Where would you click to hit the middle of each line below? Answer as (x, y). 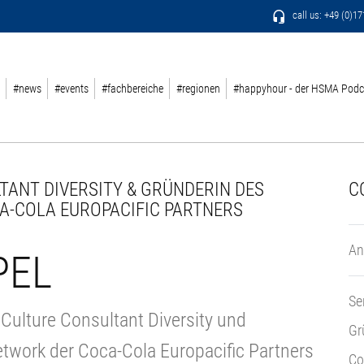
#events (71, 89)
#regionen (198, 89)
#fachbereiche (132, 89)
